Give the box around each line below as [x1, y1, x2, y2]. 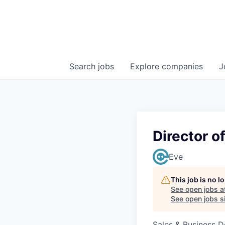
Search [69, 61, 98, 71]
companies [162, 61, 203, 71]
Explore [130, 61, 162, 71]
